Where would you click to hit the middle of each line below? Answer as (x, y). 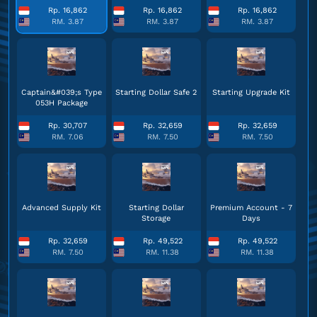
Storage (156, 218)
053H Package (61, 103)
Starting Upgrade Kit (251, 92)
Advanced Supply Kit (61, 208)
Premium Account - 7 (251, 208)
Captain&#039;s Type (61, 92)
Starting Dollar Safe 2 (156, 92)
